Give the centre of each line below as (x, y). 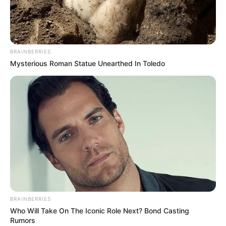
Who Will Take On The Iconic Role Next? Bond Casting (100, 211)
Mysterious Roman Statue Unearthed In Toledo (88, 64)
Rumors (23, 220)
